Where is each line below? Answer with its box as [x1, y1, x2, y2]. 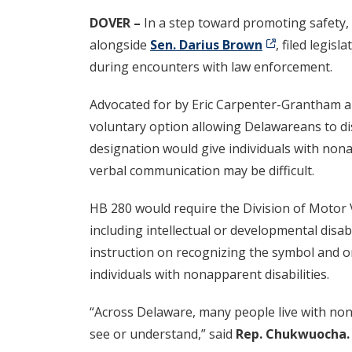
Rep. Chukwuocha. [236, 325, 350, 343]
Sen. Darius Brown [150, 36, 262, 54]
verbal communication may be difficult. [90, 162, 314, 180]
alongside [90, 36, 150, 54]
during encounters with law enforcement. [90, 58, 332, 76]
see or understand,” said [90, 325, 236, 343]
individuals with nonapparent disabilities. [90, 266, 329, 284]
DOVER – [90, 14, 144, 32]
